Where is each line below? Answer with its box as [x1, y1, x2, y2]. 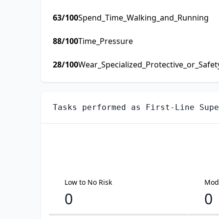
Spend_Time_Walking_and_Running [78, 12, 209, 23]
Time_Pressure [78, 36, 133, 47]
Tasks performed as [53, 103, 146, 112]
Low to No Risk [65, 177, 112, 187]
